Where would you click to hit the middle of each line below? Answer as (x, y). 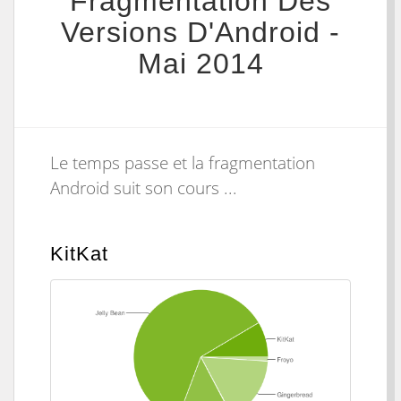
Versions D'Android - (200, 32)
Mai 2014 (200, 64)
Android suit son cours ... (144, 188)
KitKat (79, 254)
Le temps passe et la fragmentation (183, 163)
